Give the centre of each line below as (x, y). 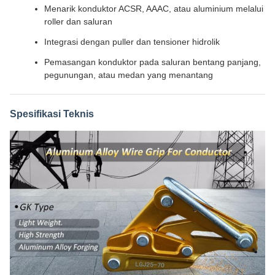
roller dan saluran (78, 21)
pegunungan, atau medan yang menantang (129, 75)
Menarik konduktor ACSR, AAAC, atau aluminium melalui (154, 9)
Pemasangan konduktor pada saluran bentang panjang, (153, 62)
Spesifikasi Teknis (52, 114)
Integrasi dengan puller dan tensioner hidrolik (132, 42)
